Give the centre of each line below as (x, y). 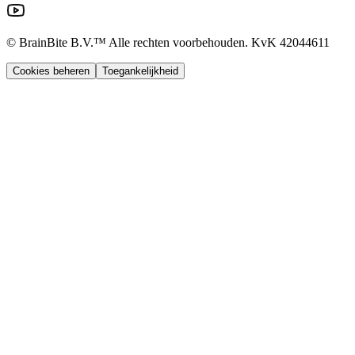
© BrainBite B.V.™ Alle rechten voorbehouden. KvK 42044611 (168, 43)
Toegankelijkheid (140, 71)
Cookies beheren (51, 71)
